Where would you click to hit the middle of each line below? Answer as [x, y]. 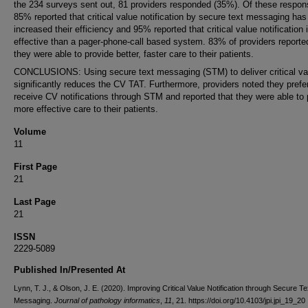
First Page [35, 167]
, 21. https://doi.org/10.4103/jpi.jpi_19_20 [239, 300]
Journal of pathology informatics [107, 300]
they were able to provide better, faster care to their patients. [134, 54]
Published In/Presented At [69, 270]
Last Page [35, 202]
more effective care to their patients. [86, 109]
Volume [30, 132]
